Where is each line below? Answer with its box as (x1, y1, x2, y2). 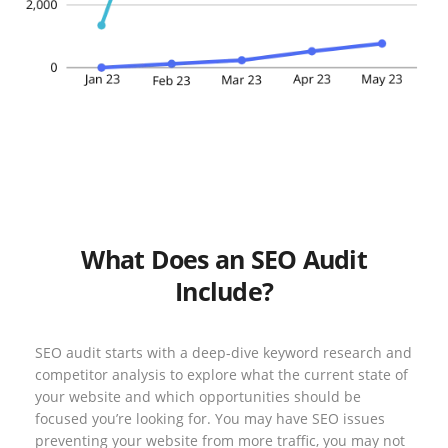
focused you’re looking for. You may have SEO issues (35, 408, 385, 428)
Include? (175, 273, 273, 308)
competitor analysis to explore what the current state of (35, 364, 408, 384)
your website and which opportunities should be (35, 386, 361, 406)
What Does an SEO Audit (81, 241, 367, 276)
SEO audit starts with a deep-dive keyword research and (35, 342, 412, 362)
